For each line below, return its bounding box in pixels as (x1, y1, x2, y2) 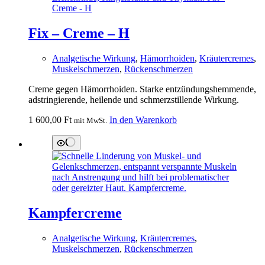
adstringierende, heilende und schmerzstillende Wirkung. (28, 95, 239, 105)
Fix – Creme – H (28, 25, 130, 41)
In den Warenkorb (109, 115, 177, 125)
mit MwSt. (74, 116, 107, 125)
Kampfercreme (28, 205, 122, 221)
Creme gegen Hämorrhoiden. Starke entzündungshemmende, (28, 84, 256, 95)
